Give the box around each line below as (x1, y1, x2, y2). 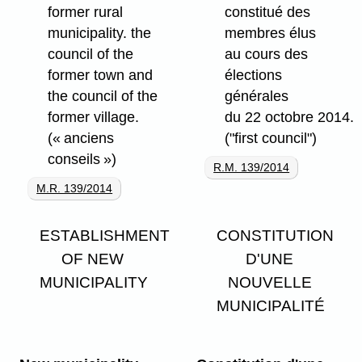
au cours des (224, 46, 308, 63)
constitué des (224, 4, 310, 21)
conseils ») (47, 151, 116, 168)
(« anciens (47, 130, 114, 147)
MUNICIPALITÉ (217, 297, 326, 315)
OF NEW (61, 250, 124, 268)
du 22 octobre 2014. (224, 109, 354, 126)
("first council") (224, 130, 317, 147)
